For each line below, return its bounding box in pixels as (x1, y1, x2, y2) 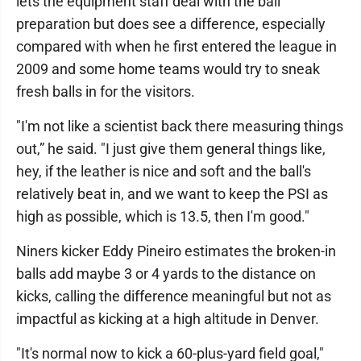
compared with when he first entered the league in (16, 38, 337, 55)
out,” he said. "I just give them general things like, (16, 140, 326, 157)
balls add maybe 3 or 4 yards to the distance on (16, 265, 316, 282)
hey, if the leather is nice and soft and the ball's (16, 163, 311, 180)
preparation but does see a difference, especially (16, 15, 326, 32)
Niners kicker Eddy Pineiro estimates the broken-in (16, 243, 336, 259)
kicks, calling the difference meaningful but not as (16, 288, 331, 305)
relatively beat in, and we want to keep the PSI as (16, 185, 328, 202)
